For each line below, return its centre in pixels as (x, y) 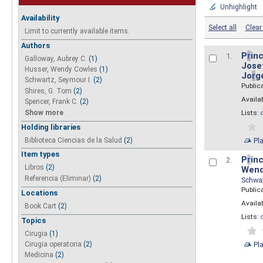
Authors (36, 45)
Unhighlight (238, 7)
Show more (44, 112)
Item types (41, 154)
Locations (40, 193)
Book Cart (41, 206)
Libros (35, 168)
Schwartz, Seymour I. (58, 80)
